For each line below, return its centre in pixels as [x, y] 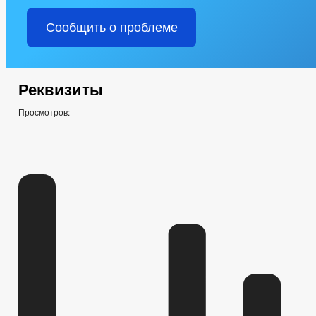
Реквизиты [61, 90]
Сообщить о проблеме [111, 28]
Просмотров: [44, 112]
